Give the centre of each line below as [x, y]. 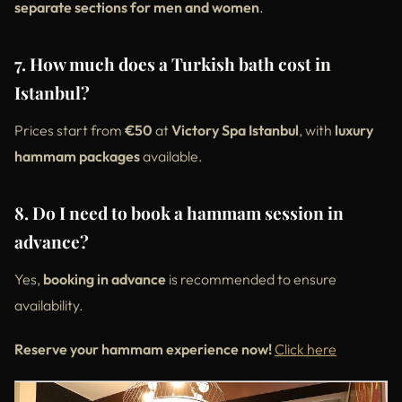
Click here [306, 349]
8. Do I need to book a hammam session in [179, 212]
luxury [354, 130]
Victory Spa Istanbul [235, 130]
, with [317, 130]
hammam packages [77, 156]
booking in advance [105, 279]
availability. [49, 305]
